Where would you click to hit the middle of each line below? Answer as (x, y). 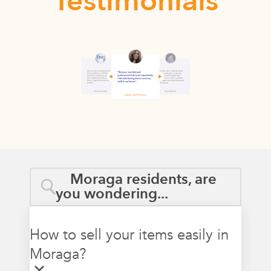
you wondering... (112, 194)
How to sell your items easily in (129, 235)
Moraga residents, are (143, 179)
